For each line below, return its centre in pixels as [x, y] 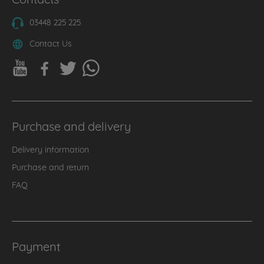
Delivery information [50, 149]
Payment [36, 246]
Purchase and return [50, 166]
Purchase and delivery [71, 126]
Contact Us [51, 43]
